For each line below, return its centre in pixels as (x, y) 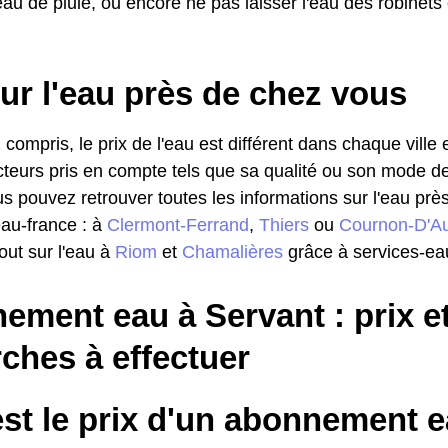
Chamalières (232, 251)
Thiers (284, 224)
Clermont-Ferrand (178, 224)
